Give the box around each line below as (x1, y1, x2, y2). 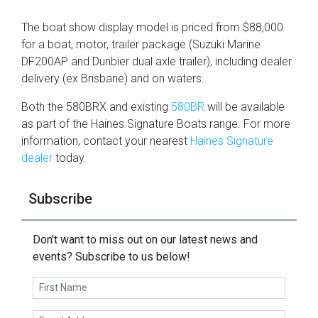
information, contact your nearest (21, 134, 190, 148)
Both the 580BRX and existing (21, 100, 171, 114)
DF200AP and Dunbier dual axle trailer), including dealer (21, 55, 292, 69)
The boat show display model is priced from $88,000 (21, 21, 283, 35)
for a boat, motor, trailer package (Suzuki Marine (21, 38, 261, 52)
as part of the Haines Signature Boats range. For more (21, 117, 290, 131)
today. (53, 151, 87, 165)
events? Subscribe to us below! (33, 250, 190, 264)
